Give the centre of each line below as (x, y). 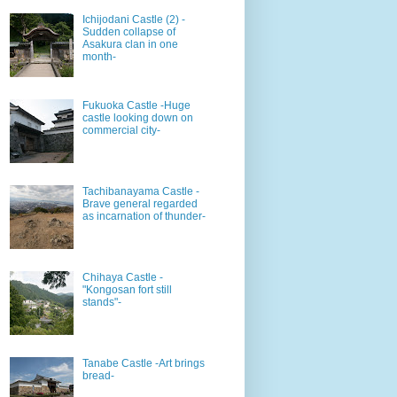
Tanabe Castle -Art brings (143, 363)
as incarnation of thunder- (144, 217)
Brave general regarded (140, 204)
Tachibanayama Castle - (140, 192)
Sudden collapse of (128, 32)
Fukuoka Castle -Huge (136, 106)
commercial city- (121, 131)
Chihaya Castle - (122, 277)
